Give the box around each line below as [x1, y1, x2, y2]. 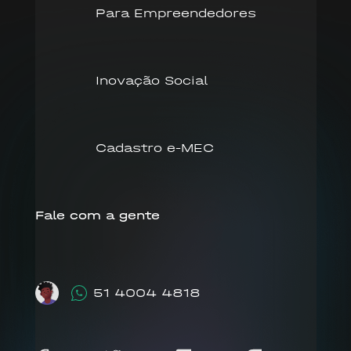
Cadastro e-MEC [95, 139, 214, 155]
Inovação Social [95, 72, 208, 88]
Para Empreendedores [95, 5, 256, 20]
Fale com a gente [34, 207, 160, 223]
